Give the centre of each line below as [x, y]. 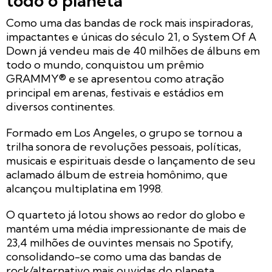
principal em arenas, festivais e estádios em [115, 93]
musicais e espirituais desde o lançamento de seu [131, 161]
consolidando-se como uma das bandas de [114, 257]
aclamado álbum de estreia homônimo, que [117, 175]
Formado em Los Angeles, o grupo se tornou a [124, 133]
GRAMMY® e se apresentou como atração [115, 79]
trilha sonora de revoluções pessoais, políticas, [124, 147]
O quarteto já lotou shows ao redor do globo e [126, 215]
